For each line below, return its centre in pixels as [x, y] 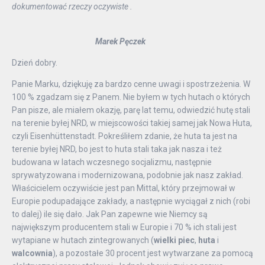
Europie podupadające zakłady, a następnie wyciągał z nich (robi [131, 201]
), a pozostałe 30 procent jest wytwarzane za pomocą [153, 253]
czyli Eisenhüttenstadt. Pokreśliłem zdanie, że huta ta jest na [125, 136]
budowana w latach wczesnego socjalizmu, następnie [112, 162]
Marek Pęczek [80, 41]
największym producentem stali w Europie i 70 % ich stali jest [124, 227]
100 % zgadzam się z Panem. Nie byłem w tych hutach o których [131, 97]
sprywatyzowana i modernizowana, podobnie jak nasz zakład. [127, 175]
